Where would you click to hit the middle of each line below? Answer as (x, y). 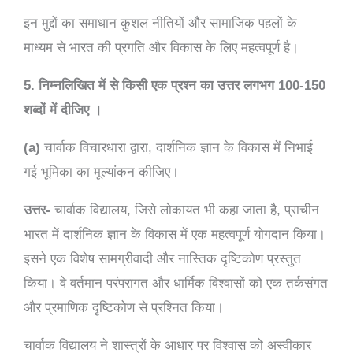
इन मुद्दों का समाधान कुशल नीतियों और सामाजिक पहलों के (160, 23)
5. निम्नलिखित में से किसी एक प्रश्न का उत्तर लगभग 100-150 (175, 85)
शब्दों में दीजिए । (63, 110)
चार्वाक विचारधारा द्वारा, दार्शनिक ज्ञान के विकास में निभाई (176, 147)
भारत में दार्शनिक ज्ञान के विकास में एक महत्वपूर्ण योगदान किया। (175, 234)
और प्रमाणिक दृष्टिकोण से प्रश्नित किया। (124, 307)
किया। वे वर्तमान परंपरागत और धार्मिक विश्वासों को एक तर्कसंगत (176, 283)
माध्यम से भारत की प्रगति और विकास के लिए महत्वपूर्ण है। (161, 47)
